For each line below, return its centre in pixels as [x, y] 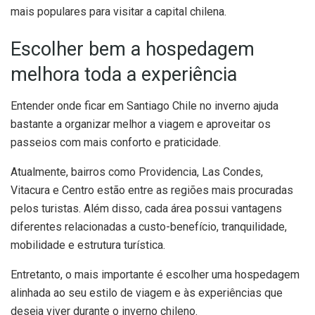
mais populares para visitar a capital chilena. [118, 11]
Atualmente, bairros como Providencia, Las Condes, [137, 172]
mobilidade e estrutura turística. [88, 245]
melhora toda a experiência [124, 75]
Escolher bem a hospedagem [133, 50]
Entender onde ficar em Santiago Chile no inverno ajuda [144, 105]
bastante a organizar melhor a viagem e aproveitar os [141, 124]
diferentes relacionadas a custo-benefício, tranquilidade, [149, 226]
